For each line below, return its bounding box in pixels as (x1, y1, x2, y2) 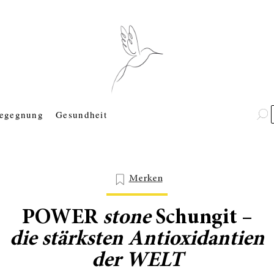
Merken (128, 174, 163, 184)
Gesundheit (56, 108, 108, 121)
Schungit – (150, 208, 253, 230)
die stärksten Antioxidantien (10, 229, 264, 251)
